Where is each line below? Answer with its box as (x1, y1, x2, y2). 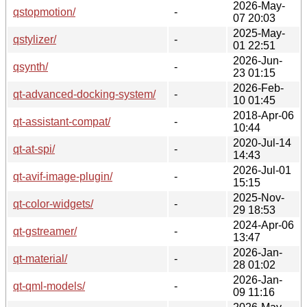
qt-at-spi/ (13, 143, 55, 155)
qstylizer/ (13, 33, 56, 45)
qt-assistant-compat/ (13, 115, 110, 127)
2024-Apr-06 (233, 219, 294, 231)
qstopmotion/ (13, 5, 75, 18)
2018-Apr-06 (233, 109, 294, 121)
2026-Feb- (233, 82, 284, 94)
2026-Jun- (233, 54, 282, 66)
